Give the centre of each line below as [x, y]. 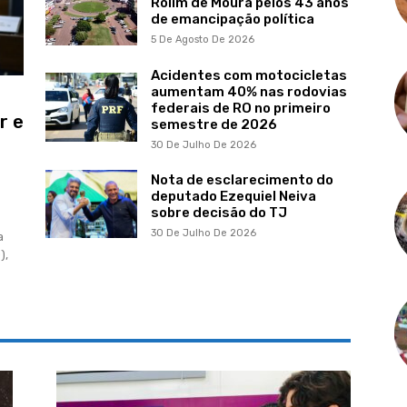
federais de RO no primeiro [240, 108]
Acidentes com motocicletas [248, 75]
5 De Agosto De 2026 [202, 40]
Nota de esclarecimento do [242, 179]
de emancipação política [232, 20]
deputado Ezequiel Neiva [233, 196]
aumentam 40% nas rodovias [248, 91]
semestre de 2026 [213, 124]
